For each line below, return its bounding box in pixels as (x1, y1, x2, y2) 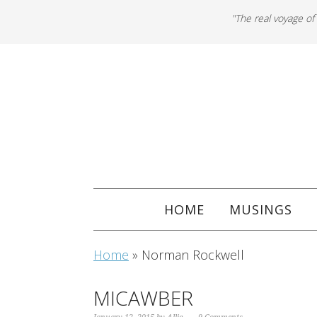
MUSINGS (229, 201, 292, 218)
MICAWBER (93, 284, 193, 311)
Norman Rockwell (142, 246, 244, 263)
